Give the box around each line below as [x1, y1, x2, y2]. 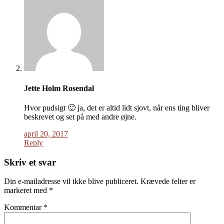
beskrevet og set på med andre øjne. [24, 112, 136, 121]
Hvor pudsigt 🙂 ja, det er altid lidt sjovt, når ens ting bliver [24, 103, 209, 112]
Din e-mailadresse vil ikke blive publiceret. [4, 177, 138, 186]
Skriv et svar [4, 156, 56, 167]
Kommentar [4, 203, 43, 212]
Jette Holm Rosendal [24, 83, 94, 92]
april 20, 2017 [24, 129, 68, 138]
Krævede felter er [140, 177, 195, 186]
